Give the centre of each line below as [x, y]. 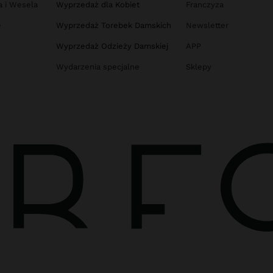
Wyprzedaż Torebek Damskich [114, 26]
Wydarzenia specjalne [98, 67]
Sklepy [198, 67]
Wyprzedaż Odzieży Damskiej [112, 46]
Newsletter [207, 26]
